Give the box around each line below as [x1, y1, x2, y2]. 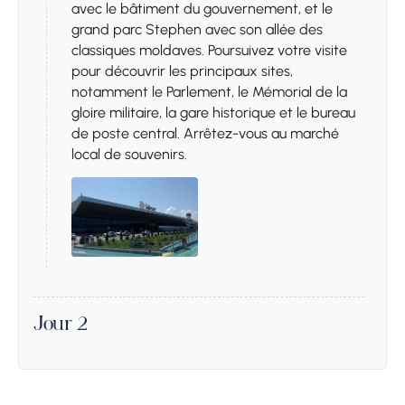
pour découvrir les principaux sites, [71, 61, 293, 80]
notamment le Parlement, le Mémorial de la [71, 82, 347, 100]
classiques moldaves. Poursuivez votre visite [71, 41, 347, 59]
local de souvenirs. [71, 145, 187, 163]
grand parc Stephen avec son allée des [71, 20, 323, 38]
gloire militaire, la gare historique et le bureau [71, 103, 355, 121]
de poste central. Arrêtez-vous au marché [71, 124, 339, 142]
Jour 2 [33, 315, 88, 335]
